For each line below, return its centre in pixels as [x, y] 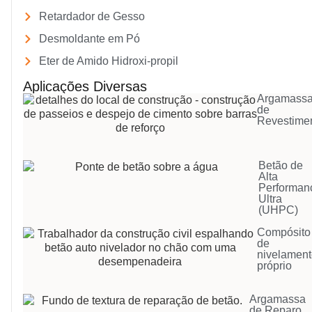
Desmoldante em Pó [89, 39]
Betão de [281, 166]
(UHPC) [279, 210]
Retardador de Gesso [92, 17]
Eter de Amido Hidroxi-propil [108, 61]
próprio [275, 266]
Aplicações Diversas [85, 87]
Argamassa [278, 299]
